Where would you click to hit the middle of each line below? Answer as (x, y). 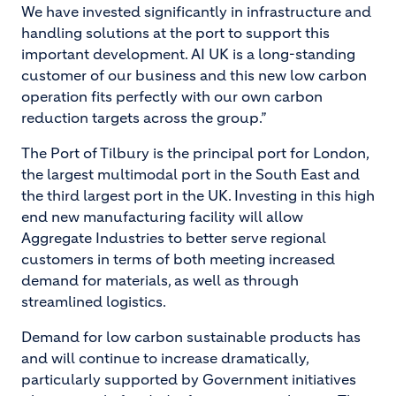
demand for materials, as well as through (160, 280)
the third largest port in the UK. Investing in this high (198, 195)
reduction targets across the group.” (144, 118)
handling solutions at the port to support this (175, 33)
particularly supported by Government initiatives (189, 379)
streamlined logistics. (95, 301)
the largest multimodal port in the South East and (190, 174)
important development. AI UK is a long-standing (188, 54)
